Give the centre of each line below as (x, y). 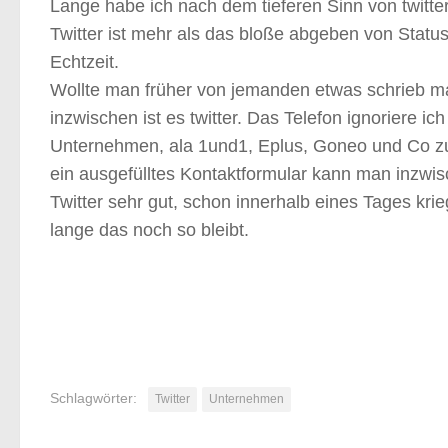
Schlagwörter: (93, 398)
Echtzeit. (84, 62)
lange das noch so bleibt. (149, 230)
